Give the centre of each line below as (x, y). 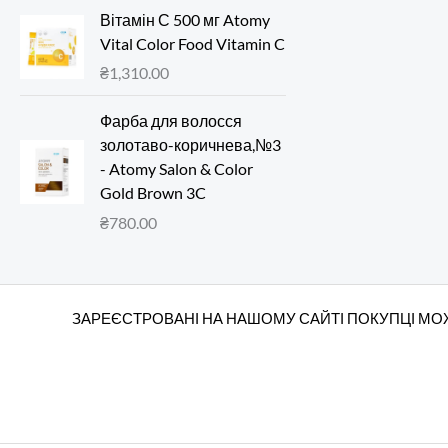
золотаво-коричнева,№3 (190, 145)
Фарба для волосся (171, 121)
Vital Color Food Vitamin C (192, 43)
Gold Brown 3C (153, 193)
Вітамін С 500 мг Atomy (185, 19)
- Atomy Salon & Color (176, 169)
